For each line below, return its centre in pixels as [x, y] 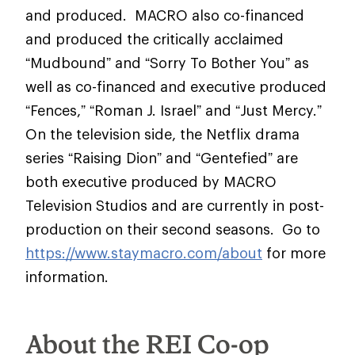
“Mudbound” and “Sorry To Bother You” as [167, 63]
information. [67, 277]
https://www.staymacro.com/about [144, 253]
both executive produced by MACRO [151, 181]
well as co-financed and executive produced [176, 86]
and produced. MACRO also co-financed [165, 15]
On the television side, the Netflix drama [162, 134]
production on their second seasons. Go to [173, 229]
